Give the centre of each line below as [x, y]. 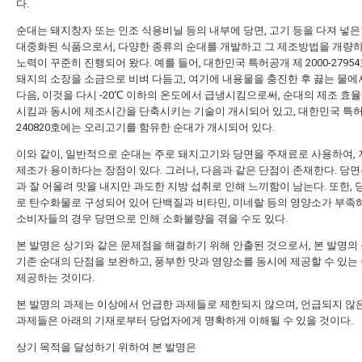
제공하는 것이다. [55, 278]
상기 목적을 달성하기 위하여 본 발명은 [106, 347]
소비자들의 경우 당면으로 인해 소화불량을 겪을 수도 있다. [152, 219]
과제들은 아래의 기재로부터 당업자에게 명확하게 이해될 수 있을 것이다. [185, 320]
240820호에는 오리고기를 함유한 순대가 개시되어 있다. [145, 127]
